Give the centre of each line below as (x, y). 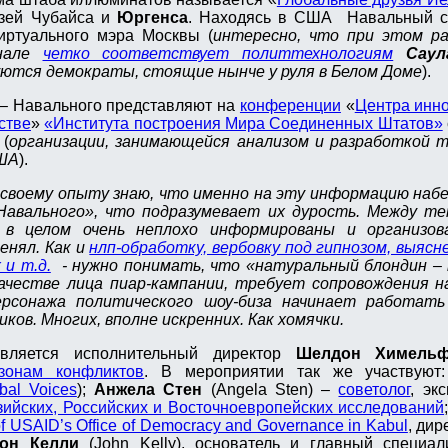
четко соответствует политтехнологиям (218, 54)
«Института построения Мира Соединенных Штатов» (243, 124)
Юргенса (152, 18)
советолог (374, 390)
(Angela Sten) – (270, 390)
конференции (290, 106)
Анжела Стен (148, 390)
